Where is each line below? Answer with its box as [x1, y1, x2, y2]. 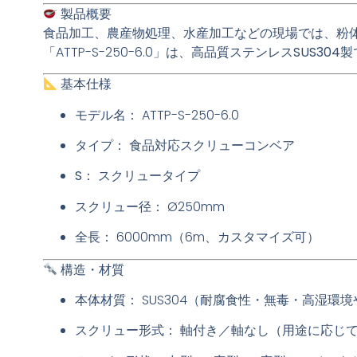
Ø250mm [163, 197, 225, 216]
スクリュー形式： [74, 321, 177, 340]
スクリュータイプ [94, 167, 200, 186]
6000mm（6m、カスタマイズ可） [112, 228, 320, 247]
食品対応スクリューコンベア [125, 136, 295, 155]
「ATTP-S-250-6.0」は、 [42, 42, 191, 61]
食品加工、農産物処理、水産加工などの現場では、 [42, 23, 336, 42]
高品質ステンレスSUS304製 [190, 42, 353, 61]
